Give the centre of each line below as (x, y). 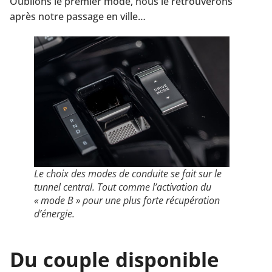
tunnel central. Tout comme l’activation (116, 187)
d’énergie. (54, 213)
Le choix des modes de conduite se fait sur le (128, 173)
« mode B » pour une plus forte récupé (114, 200)
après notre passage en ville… (78, 17)
